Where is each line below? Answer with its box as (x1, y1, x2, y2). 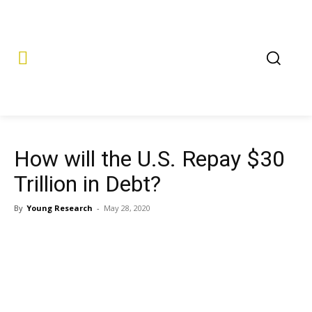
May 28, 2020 (104, 203, 150, 213)
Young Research (26, 203, 93, 213)
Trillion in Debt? (14, 171, 161, 197)
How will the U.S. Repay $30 (14, 146, 285, 172)
